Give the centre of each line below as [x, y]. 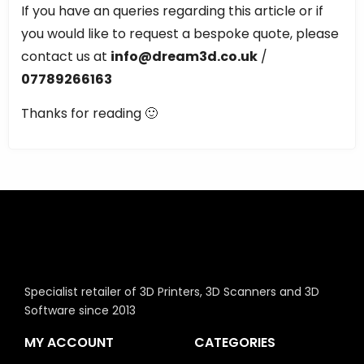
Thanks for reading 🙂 [89, 113]
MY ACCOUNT [69, 343]
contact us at [66, 56]
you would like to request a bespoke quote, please [180, 33]
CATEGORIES [235, 343]
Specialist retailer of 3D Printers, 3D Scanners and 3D [172, 292]
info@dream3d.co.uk [184, 56]
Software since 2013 [80, 311]
